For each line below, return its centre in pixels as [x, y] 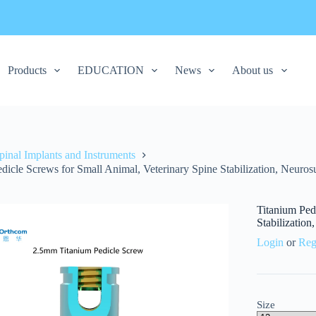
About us [253, 70]
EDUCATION [111, 70]
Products [27, 70]
